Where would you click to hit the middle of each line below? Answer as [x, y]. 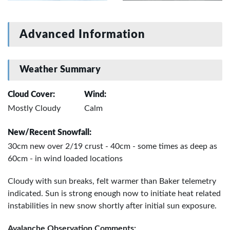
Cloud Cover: [31, 95]
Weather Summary [60, 70]
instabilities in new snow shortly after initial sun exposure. [112, 206]
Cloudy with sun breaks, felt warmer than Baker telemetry [112, 181]
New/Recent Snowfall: [50, 133]
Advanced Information [83, 35]
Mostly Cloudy [34, 109]
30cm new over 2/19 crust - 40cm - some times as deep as [112, 147]
